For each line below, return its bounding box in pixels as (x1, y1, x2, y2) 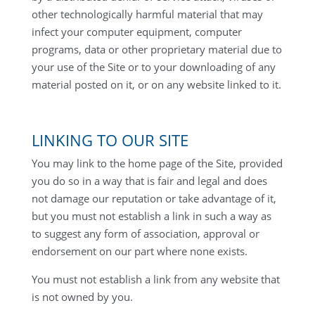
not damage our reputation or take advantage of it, (31, 191, 276, 205)
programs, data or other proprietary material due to (31, 42, 282, 56)
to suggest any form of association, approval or (31, 226, 259, 240)
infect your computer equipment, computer (31, 25, 242, 39)
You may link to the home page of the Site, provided (31, 156, 283, 170)
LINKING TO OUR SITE (31, 129, 188, 150)
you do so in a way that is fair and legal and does (31, 174, 267, 188)
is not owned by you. (31, 290, 133, 304)
